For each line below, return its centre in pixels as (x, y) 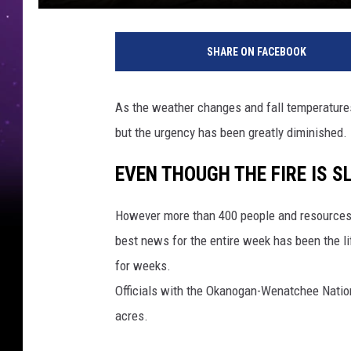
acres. (132, 315)
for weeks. (143, 265)
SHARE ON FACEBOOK (256, 51)
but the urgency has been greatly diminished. (231, 132)
